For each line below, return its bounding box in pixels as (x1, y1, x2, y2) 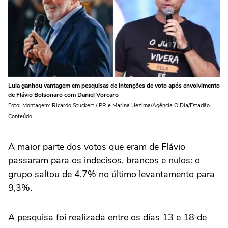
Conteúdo (8, 112, 32, 120)
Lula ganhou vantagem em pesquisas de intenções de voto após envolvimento (8, 81, 220, 90)
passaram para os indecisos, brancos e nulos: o (8, 154, 200, 166)
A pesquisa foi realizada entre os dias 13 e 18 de (8, 211, 207, 223)
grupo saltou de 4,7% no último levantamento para (8, 167, 215, 180)
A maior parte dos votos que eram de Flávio (8, 140, 185, 153)
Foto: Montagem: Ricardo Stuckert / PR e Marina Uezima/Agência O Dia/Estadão (8, 101, 210, 109)
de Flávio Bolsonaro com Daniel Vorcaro (8, 90, 119, 99)
